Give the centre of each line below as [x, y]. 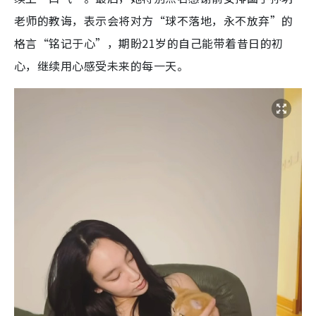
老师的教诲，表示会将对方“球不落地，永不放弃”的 [154, 21]
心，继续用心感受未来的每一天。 [102, 66]
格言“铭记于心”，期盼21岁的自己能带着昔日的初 [149, 43]
